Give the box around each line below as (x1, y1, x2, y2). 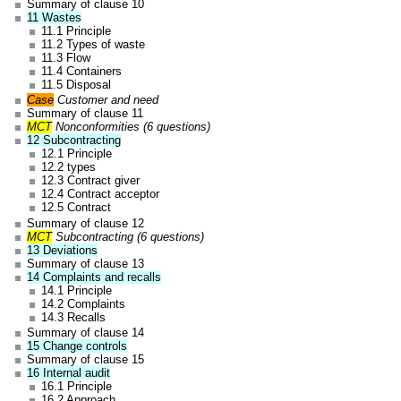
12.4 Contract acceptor (40, 187, 159, 201)
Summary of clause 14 (27, 326, 145, 340)
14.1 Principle (40, 283, 112, 297)
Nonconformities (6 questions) (52, 120, 211, 134)
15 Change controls (27, 339, 128, 354)
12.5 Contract (40, 200, 111, 215)
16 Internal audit (27, 366, 111, 380)
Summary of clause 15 (27, 353, 145, 367)
